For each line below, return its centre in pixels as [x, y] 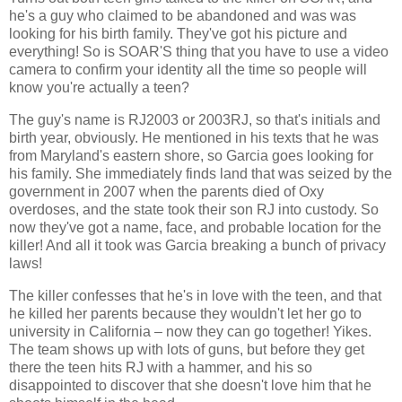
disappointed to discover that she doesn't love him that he [190, 386]
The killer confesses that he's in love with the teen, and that [195, 296]
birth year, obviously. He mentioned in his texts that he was [194, 138]
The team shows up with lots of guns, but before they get [187, 350]
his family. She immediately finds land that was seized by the [201, 174]
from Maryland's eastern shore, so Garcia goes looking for [191, 156]
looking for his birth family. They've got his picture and [178, 34]
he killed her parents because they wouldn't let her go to [185, 314]
